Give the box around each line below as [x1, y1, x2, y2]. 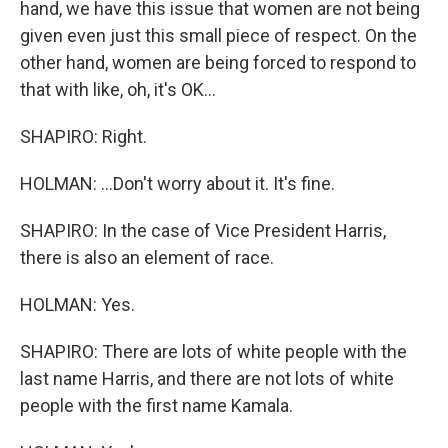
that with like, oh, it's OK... [20, 79, 216, 100]
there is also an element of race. [20, 247, 274, 268]
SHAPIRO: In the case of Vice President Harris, [20, 220, 386, 241]
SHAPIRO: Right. [20, 126, 147, 147]
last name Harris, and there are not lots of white [20, 368, 394, 389]
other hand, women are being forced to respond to [20, 52, 416, 73]
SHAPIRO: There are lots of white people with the [20, 341, 407, 362]
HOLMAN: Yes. [20, 294, 135, 315]
